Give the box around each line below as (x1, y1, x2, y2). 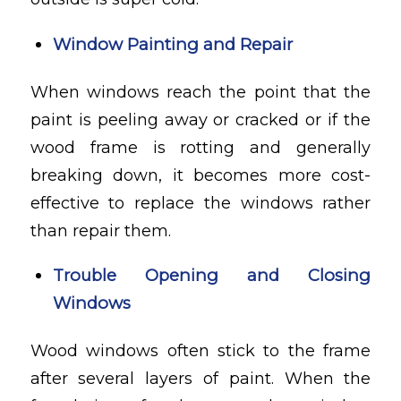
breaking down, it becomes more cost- (30, 165, 371, 185)
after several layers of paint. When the (30, 369, 371, 389)
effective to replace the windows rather (30, 192, 371, 213)
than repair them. (30, 220, 171, 241)
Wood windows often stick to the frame (30, 341, 371, 362)
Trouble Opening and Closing (52, 265, 371, 286)
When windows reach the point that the (30, 81, 371, 102)
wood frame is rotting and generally (30, 137, 371, 158)
